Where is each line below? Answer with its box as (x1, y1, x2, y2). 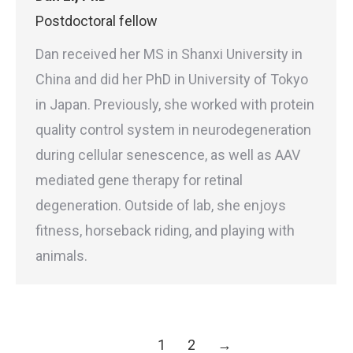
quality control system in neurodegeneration (35, 121, 311, 138)
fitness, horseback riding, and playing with (35, 222, 295, 239)
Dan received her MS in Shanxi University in (35, 46, 303, 62)
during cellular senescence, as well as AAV (35, 147, 300, 163)
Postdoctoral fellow (35, 13, 158, 29)
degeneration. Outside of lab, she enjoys (35, 197, 286, 214)
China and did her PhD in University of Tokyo (35, 71, 308, 87)
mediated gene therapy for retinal (35, 172, 243, 188)
